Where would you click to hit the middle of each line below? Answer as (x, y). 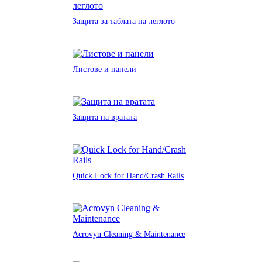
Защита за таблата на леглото (124, 21)
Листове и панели (104, 69)
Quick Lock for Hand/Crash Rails (128, 175)
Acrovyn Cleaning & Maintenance (129, 234)
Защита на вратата (105, 117)
